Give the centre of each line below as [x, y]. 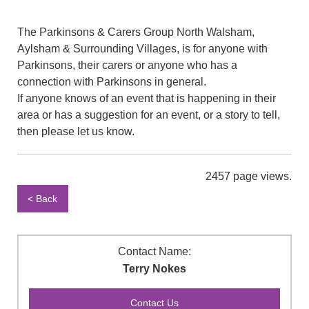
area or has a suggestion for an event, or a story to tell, [149, 114]
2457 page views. [249, 176]
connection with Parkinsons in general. [112, 81]
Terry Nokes [154, 269]
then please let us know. [76, 131]
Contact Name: [154, 252]
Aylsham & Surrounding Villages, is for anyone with [142, 48]
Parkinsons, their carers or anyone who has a [127, 65]
